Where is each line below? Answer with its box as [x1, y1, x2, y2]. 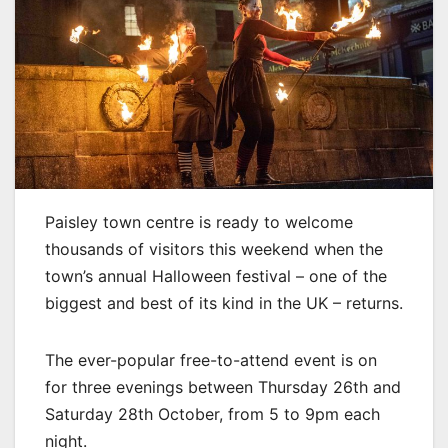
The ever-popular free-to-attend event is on [45, 350, 377, 371]
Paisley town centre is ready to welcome [45, 212, 353, 233]
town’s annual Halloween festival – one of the [45, 266, 387, 287]
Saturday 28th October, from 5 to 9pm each [45, 404, 380, 425]
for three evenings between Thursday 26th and [45, 377, 401, 398]
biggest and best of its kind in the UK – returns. [45, 293, 403, 314]
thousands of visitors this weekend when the [45, 239, 383, 260]
